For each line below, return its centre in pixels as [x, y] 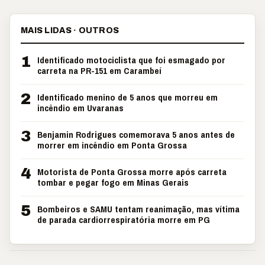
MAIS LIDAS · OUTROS [70, 30]
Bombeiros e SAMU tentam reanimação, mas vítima [138, 209]
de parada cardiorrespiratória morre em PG [124, 220]
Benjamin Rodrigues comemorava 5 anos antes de [136, 135]
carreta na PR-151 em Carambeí [99, 71]
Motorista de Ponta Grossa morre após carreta [132, 172]
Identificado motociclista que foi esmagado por [131, 60]
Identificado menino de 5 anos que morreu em [127, 97]
